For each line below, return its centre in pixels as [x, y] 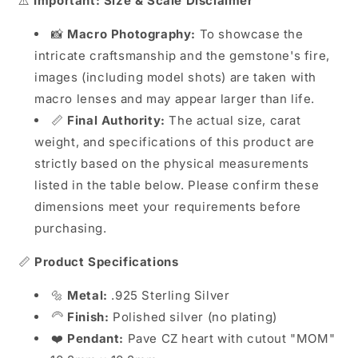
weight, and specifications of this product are [175, 142]
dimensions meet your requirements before [168, 207]
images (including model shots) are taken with [176, 77]
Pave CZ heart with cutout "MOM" [230, 338]
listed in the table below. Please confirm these [177, 185]
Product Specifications [107, 262]
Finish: [88, 317]
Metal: [88, 295]
